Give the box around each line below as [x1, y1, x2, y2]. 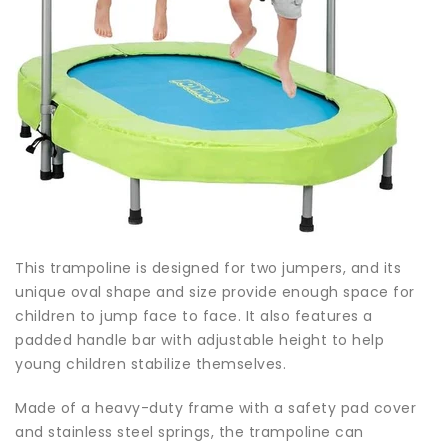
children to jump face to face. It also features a [15, 306, 373, 327]
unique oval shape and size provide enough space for [15, 282, 415, 303]
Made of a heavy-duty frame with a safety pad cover [15, 398, 416, 419]
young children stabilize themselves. [15, 354, 286, 375]
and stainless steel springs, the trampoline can [15, 422, 364, 443]
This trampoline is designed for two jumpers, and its [15, 258, 401, 279]
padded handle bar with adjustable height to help [15, 330, 384, 351]
